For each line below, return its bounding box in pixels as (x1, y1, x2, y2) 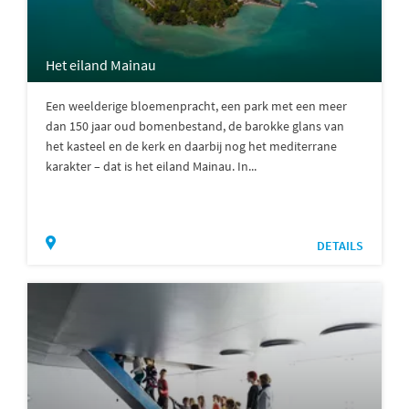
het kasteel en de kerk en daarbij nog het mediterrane (46, 138, 337, 155)
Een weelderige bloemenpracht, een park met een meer (46, 98, 347, 115)
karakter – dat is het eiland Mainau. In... (46, 158, 257, 175)
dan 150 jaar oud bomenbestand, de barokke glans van (46, 118, 344, 135)
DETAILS (317, 237, 363, 255)
